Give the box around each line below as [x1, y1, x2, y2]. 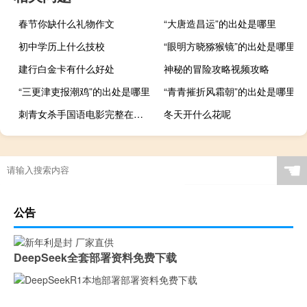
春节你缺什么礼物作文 [19, 16, 114, 30]
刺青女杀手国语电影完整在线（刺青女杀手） [134, 106, 143, 121]
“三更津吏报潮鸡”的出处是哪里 [19, 84, 150, 98]
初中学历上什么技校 [19, 38, 105, 53]
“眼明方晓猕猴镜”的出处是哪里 [164, 38, 296, 53]
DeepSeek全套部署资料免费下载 [14, 249, 177, 265]
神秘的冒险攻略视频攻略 [164, 61, 270, 75]
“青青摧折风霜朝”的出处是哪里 [164, 84, 296, 98]
